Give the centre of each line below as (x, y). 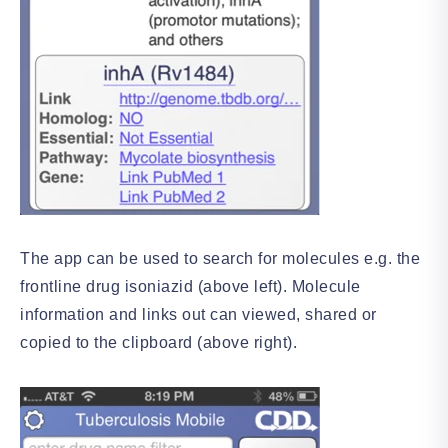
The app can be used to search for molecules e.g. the (220, 258)
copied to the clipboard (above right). (158, 342)
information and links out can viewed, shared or (198, 314)
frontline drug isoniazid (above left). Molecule (190, 286)
